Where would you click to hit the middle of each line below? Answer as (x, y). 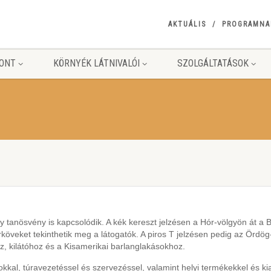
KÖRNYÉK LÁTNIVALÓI (96, 63)
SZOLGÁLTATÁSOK (213, 63)
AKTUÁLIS (187, 24)
